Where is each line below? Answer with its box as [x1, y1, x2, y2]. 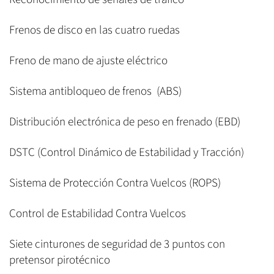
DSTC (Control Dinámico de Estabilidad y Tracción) [9, 144, 244, 161]
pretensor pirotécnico [9, 251, 110, 268]
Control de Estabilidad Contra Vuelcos [9, 205, 188, 222]
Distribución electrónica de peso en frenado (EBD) [9, 113, 240, 130]
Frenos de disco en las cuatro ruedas [9, 21, 182, 39]
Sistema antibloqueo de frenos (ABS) [9, 83, 182, 100]
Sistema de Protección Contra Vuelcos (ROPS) [9, 174, 221, 191]
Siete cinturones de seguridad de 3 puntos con [9, 235, 225, 253]
